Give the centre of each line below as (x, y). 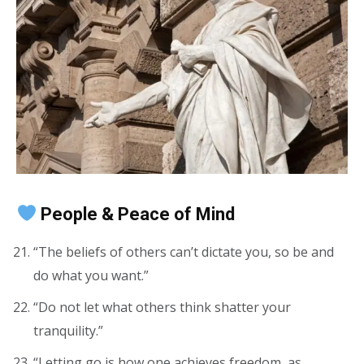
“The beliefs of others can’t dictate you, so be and (184, 251)
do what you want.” (91, 275)
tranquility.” (68, 330)
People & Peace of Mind (136, 214)
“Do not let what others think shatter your (162, 307)
